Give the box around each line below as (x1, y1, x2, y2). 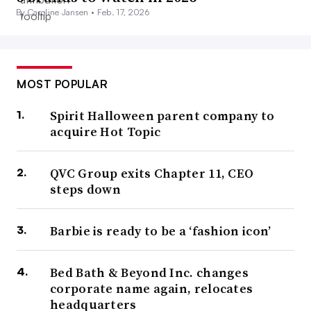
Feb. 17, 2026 (96, 7, 149, 18)
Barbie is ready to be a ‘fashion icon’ (50, 222, 271, 240)
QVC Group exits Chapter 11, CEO (50, 165, 254, 183)
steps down (50, 180, 121, 199)
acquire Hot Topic (50, 123, 161, 141)
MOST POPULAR (17, 77, 108, 92)
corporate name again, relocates (50, 280, 253, 298)
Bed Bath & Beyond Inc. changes (50, 264, 249, 282)
